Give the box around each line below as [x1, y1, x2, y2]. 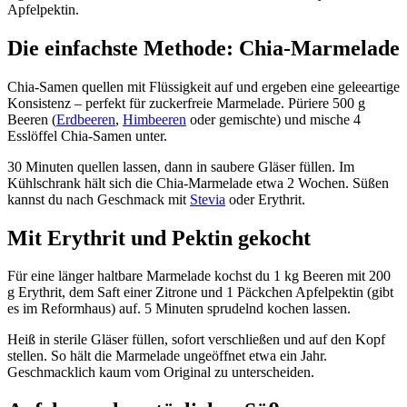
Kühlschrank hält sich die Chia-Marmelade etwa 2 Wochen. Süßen [7, 174, 389, 191]
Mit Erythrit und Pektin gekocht [7, 225, 311, 250]
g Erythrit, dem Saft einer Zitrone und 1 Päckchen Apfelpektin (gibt [7, 284, 393, 301]
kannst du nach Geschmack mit [7, 191, 190, 207]
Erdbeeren [56, 111, 115, 127]
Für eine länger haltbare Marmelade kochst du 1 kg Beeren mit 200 [7, 268, 391, 284]
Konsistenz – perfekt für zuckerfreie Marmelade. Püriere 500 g [7, 94, 365, 111]
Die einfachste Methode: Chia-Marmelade [7, 35, 400, 60]
